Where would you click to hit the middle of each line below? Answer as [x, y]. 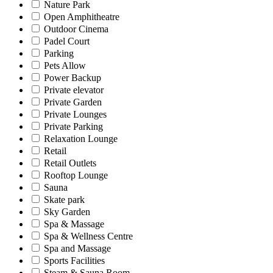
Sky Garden [67, 212]
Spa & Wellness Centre [88, 236]
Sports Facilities [74, 261]
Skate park [64, 200]
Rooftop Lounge [76, 175]
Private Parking [73, 127]
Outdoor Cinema [76, 29]
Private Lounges [75, 115]
